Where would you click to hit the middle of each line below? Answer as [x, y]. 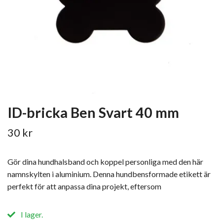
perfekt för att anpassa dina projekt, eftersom [84, 186]
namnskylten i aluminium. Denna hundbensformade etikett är [109, 174]
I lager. [31, 214]
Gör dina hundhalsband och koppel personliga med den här [105, 162]
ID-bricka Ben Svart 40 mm [93, 112]
